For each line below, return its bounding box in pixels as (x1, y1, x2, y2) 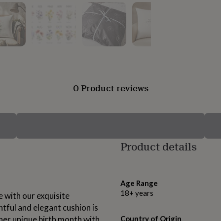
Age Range (120, 179, 158, 188)
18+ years (120, 188, 153, 198)
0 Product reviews (73, 81, 148, 95)
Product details (120, 139, 197, 154)
